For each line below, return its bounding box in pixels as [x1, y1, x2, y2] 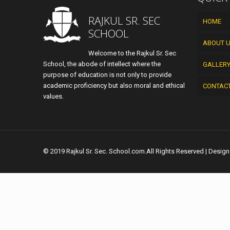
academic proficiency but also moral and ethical [43, 82, 185, 89]
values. [43, 92, 64, 100]
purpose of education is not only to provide [43, 71, 171, 79]
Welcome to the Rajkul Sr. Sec [88, 49, 176, 57]
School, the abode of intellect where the [43, 60, 161, 68]
